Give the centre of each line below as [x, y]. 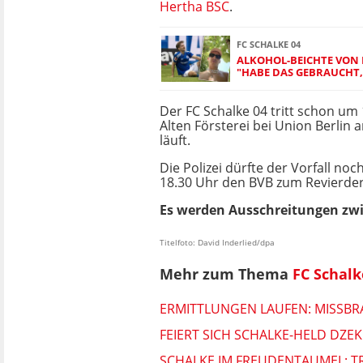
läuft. [175, 140]
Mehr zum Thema [226, 274]
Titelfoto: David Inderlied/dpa [217, 242]
